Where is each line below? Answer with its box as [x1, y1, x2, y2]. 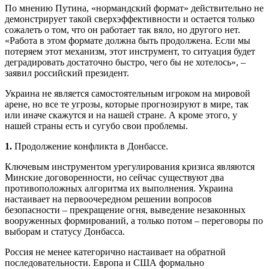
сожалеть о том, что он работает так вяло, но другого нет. [5, 25, 240, 35]
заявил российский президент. [5, 68, 129, 79]
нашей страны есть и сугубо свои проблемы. [5, 121, 188, 131]
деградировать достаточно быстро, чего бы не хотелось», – [5, 57, 246, 68]
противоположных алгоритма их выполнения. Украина [5, 183, 233, 194]
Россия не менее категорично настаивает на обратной [5, 247, 226, 258]
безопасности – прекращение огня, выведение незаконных [5, 205, 246, 216]
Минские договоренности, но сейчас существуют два [5, 172, 224, 183]
